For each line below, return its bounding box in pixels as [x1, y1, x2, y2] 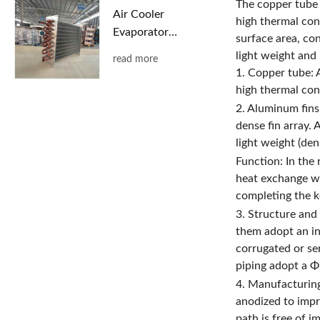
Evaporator [113, 26, 169, 38]
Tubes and [113, 61, 163, 74]
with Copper [113, 44, 176, 56]
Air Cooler [113, 8, 164, 20]
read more [113, 54, 158, 64]
